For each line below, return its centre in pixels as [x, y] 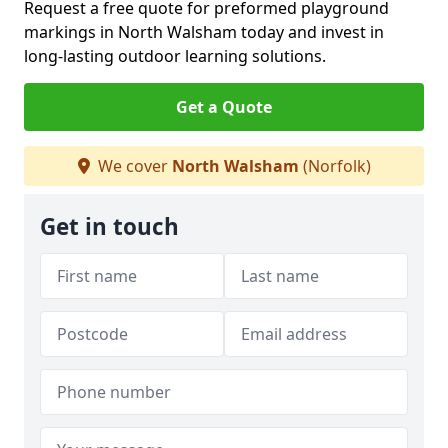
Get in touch [109, 226]
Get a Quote [224, 107]
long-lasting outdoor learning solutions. [175, 56]
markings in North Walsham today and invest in [204, 32]
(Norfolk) [334, 166]
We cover [132, 166]
